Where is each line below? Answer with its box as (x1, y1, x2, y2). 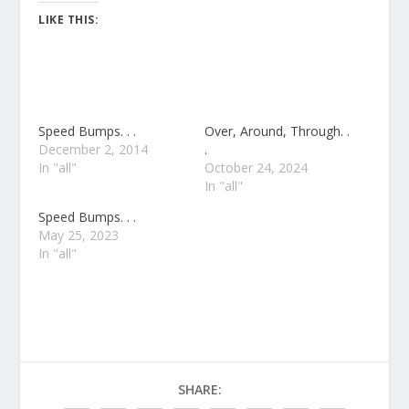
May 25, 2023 (38, 225, 120, 244)
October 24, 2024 (204, 158, 308, 176)
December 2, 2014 (38, 140, 149, 158)
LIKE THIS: (38, 11, 100, 27)
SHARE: (178, 380, 222, 398)
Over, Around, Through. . (204, 121, 350, 140)
